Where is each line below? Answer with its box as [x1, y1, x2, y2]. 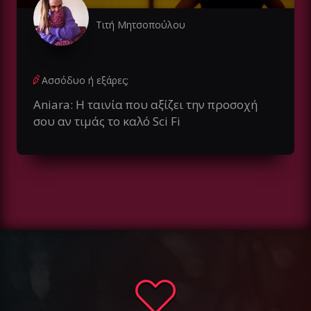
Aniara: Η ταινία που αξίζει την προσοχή [33, 96, 258, 112]
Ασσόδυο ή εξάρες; [42, 73, 128, 87]
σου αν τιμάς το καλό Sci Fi [33, 112, 180, 129]
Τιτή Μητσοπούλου [96, 17, 185, 31]
